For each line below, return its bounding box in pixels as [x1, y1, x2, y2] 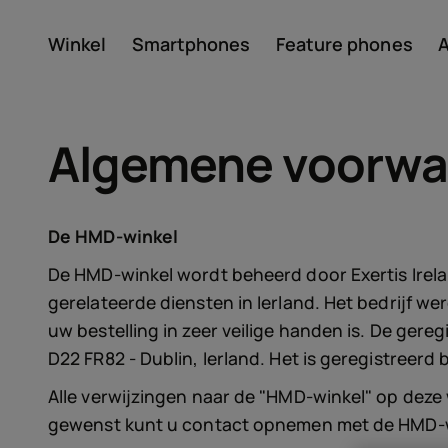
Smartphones [131, 32, 251, 56]
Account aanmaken [145, 78, 338, 105]
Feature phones [275, 32, 413, 56]
